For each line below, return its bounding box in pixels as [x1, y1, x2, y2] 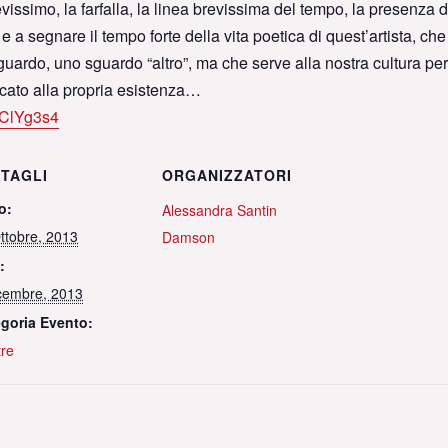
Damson [162, 227, 215, 247]
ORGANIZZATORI [162, 165, 292, 185]
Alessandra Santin [162, 200, 277, 220]
